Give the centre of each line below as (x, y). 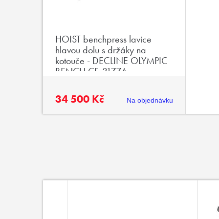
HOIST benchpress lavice (103, 39)
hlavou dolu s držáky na (100, 50)
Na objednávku (150, 100)
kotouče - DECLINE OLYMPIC (111, 61)
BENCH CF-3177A (91, 71)
